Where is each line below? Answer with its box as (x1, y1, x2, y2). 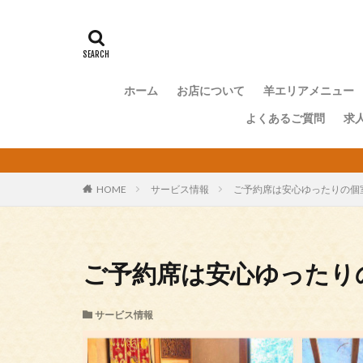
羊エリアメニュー (263, 83, 354, 97)
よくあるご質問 (246, 111, 325, 125)
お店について (176, 83, 245, 97)
